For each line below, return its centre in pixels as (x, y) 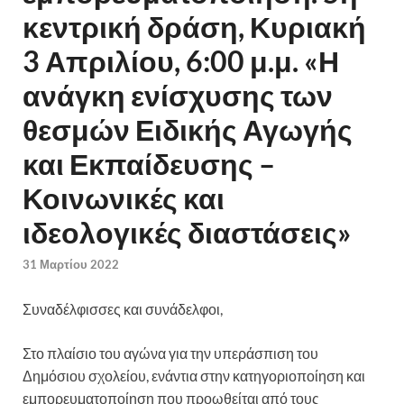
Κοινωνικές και (124, 197)
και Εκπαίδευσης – (149, 163)
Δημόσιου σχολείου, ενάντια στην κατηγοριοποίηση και (194, 376)
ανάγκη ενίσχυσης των (178, 95)
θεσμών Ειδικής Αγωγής (188, 129)
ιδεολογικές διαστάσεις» (187, 232)
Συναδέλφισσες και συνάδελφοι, (123, 309)
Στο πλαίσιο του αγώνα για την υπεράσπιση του (170, 353)
